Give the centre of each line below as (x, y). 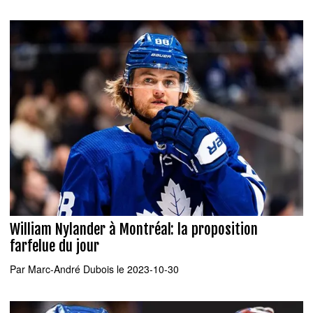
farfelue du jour (54, 246)
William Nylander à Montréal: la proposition (134, 230)
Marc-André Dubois (71, 269)
